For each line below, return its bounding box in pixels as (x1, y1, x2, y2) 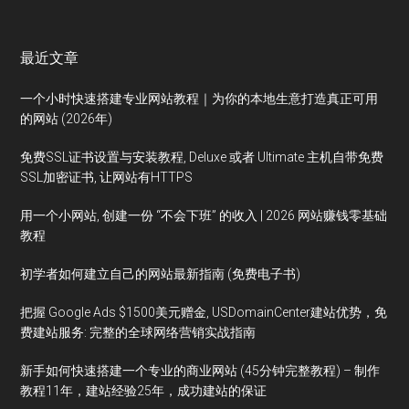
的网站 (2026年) (20, 110, 113, 126)
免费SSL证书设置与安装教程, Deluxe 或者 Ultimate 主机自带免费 (20, 149, 384, 164)
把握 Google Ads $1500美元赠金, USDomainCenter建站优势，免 (20, 304, 388, 320)
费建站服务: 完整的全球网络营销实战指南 (20, 324, 257, 340)
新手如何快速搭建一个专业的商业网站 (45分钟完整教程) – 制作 (20, 362, 381, 378)
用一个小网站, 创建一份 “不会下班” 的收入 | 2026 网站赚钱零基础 (20, 207, 388, 223)
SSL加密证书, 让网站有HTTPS (20, 169, 194, 184)
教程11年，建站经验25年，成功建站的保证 (20, 383, 267, 398)
